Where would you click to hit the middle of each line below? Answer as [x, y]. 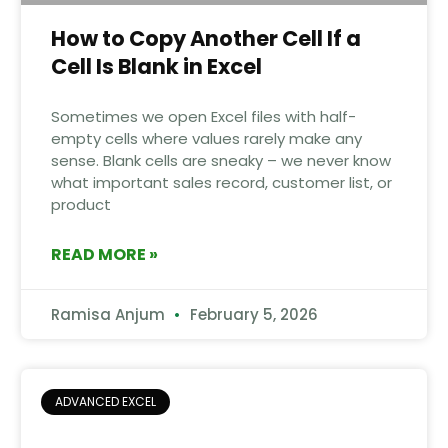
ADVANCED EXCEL [106, 402]
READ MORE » [104, 254]
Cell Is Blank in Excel [156, 66]
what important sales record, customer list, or [221, 182]
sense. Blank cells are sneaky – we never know [220, 160]
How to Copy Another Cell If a [205, 38]
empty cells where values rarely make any [206, 138]
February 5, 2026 [251, 314]
